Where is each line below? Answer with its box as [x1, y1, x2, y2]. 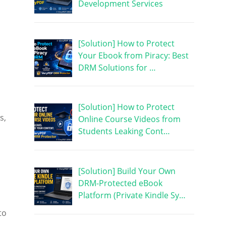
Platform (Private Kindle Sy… [78, 190, 186, 201]
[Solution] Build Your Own [78, 165, 176, 177]
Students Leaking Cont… [78, 126, 170, 137]
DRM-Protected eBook [78, 178, 162, 189]
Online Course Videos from [78, 114, 181, 125]
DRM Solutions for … [78, 62, 156, 73]
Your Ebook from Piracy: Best [78, 49, 189, 61]
